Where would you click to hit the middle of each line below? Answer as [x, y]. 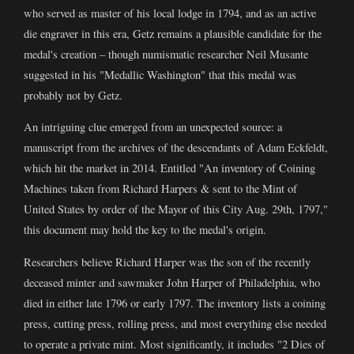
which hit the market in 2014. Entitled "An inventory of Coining [169, 168]
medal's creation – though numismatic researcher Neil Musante [166, 54]
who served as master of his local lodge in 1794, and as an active [170, 13]
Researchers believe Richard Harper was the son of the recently [167, 262]
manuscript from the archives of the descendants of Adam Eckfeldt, [176, 148]
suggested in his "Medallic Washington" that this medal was [160, 74]
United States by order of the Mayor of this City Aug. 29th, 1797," [176, 209]
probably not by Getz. [73, 95]
